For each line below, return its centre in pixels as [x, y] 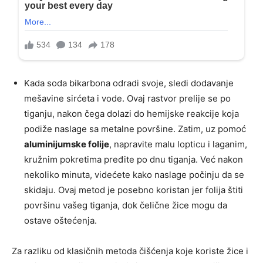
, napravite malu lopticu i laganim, [178, 144]
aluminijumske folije [67, 144]
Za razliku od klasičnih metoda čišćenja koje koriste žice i [130, 251]
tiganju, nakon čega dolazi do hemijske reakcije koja [131, 114]
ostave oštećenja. [60, 221]
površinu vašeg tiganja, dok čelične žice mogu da [126, 205]
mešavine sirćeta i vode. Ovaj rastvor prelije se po [127, 99]
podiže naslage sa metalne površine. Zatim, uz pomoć [135, 129]
